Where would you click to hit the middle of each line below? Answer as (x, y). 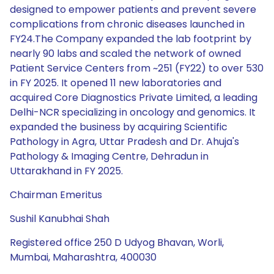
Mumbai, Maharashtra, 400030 (83, 257)
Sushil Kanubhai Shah (60, 219)
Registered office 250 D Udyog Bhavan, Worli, (117, 243)
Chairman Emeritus (56, 195)
